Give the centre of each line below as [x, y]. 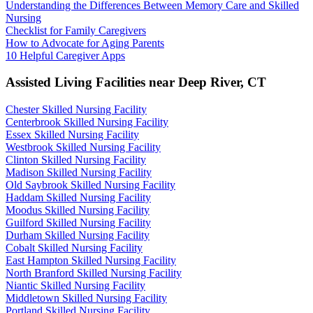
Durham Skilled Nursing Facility [78, 235]
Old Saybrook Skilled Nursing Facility [90, 184]
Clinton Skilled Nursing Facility [76, 159]
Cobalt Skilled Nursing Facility [74, 247]
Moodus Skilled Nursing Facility [78, 210]
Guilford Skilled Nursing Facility [78, 222]
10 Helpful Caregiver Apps [65, 55]
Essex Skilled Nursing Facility [72, 134]
